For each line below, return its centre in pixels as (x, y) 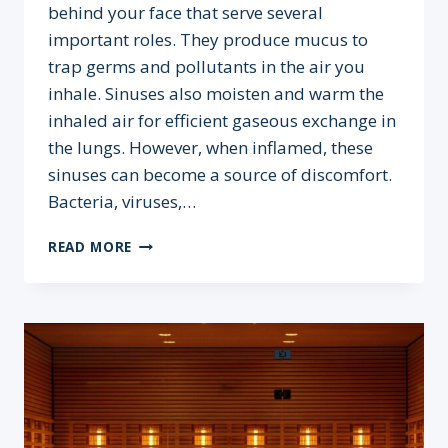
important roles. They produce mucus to (208, 39)
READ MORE (90, 246)
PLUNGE (161, 346)
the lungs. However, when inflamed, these (210, 147)
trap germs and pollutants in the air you (206, 66)
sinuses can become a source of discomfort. (220, 174)
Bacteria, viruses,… (122, 201)
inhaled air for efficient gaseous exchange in (222, 120)
